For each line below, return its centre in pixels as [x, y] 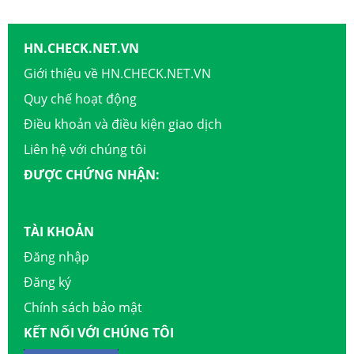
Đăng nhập [56, 256]
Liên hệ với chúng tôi [85, 149]
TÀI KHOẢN [59, 231]
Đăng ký [47, 282]
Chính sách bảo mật [83, 307]
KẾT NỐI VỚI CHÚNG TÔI [99, 332]
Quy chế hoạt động [80, 98]
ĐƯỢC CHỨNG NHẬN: [92, 174]
